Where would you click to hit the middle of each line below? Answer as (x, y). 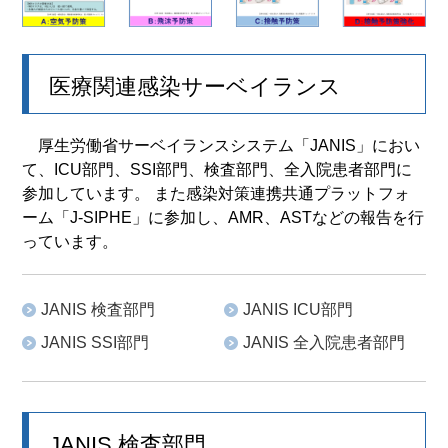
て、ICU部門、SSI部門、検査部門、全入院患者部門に (217, 170)
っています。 (70, 242)
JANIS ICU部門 (298, 310)
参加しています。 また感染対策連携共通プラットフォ (216, 194)
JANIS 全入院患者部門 (324, 343)
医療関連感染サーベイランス (195, 87)
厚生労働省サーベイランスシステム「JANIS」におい (221, 146)
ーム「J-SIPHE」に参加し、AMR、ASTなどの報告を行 (223, 218)
